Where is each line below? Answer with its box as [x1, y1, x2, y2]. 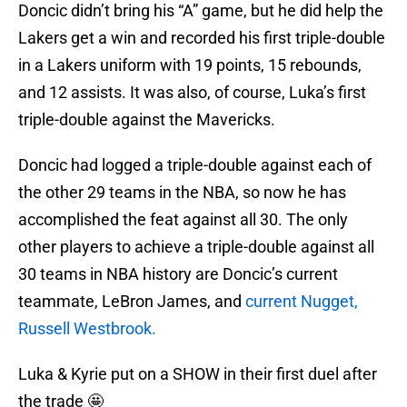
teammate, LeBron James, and [18, 292, 245, 312]
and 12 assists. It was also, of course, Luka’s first [18, 83, 366, 103]
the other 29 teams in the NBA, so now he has [18, 183, 346, 203]
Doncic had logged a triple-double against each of [18, 155, 372, 175]
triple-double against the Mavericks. [18, 110, 275, 130]
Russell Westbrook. [18, 319, 156, 339]
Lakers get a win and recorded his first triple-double [18, 28, 385, 48]
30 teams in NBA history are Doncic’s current [18, 264, 338, 284]
